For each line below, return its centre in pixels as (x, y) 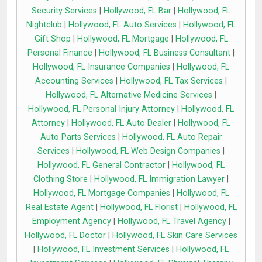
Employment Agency (71, 222)
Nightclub (44, 25)
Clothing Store (61, 180)
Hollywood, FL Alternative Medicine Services (129, 95)
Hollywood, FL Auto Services (123, 25)
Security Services (64, 11)
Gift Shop (52, 39)
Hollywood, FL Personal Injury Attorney (101, 109)
